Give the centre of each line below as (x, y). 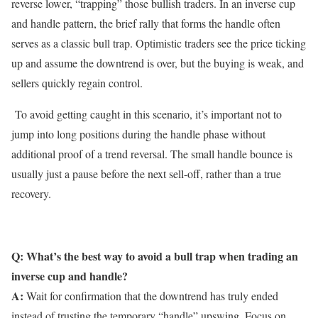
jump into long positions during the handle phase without (138, 134)
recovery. (31, 194)
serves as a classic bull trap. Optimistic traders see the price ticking (159, 43)
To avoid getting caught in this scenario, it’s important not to (147, 114)
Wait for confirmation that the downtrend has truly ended (151, 296)
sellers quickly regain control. (77, 83)
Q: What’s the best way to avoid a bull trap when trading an (155, 256)
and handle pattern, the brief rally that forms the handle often (146, 23)
